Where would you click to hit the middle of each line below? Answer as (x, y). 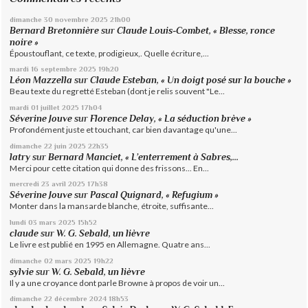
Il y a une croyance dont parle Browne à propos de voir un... (118, 283)
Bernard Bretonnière (55, 30)
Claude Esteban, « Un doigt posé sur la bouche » (191, 80)
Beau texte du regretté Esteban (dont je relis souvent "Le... (118, 91)
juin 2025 (70, 145)
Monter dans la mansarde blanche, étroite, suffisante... (112, 206)
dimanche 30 (32, 19)
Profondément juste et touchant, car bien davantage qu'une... (124, 130)
